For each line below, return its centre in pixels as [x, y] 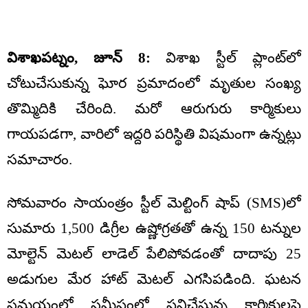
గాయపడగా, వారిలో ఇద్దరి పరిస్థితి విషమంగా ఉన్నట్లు [154, 134]
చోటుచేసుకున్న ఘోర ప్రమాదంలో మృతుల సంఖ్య [154, 83]
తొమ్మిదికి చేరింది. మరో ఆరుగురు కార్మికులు [154, 108]
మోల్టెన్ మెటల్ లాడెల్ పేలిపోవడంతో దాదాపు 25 [154, 253]
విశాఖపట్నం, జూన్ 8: [79, 57]
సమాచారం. [40, 159]
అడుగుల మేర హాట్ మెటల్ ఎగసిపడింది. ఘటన [154, 279]
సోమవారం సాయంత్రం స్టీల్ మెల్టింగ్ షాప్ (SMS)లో [154, 202]
